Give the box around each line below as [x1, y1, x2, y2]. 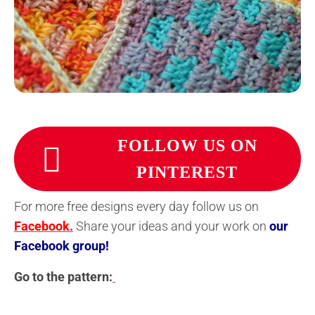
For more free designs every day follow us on [14, 198, 259, 214]
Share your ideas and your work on [73, 218, 269, 233]
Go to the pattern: [14, 269, 112, 284]
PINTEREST [136, 162, 238, 181]
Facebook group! [14, 238, 109, 253]
